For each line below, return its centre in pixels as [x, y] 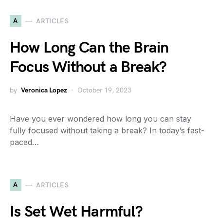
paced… [24, 142]
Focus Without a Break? [88, 67]
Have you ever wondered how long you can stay [100, 119]
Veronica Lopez [44, 90]
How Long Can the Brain [89, 48]
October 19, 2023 [104, 90]
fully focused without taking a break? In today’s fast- [107, 130]
